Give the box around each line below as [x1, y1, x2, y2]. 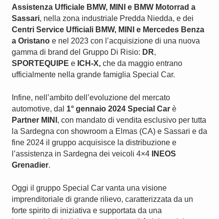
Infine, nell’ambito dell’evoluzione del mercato [12, 93, 170, 102]
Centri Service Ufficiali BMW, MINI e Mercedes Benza [12, 25, 204, 34]
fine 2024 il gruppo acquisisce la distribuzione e [12, 138, 176, 147]
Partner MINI [12, 116, 57, 124]
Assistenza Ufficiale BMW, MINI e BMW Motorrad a [12, 3, 196, 11]
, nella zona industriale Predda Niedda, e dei [40, 14, 194, 22]
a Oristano [12, 37, 50, 45]
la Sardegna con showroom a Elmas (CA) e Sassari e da [12, 127, 207, 135]
